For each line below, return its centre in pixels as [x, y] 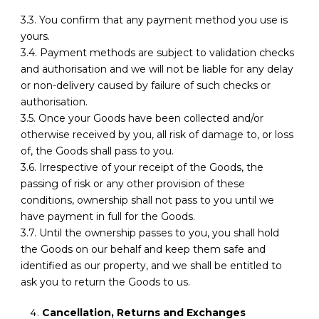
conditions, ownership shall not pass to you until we [147, 200]
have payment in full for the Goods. [108, 217]
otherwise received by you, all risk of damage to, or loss [157, 135]
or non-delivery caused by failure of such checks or [146, 86]
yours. [35, 37]
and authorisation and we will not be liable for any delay [157, 69]
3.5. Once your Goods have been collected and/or [142, 119]
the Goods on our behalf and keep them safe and [143, 250]
